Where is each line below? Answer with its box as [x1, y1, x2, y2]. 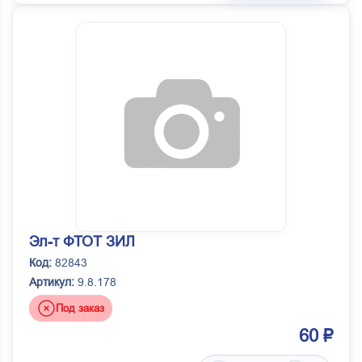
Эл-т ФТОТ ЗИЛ [29, 234, 135, 250]
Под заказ [56, 301, 104, 314]
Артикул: [29, 276, 74, 289]
